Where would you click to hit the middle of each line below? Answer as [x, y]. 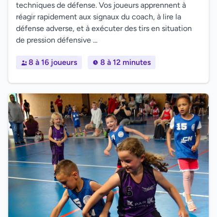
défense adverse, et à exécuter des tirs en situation [104, 28]
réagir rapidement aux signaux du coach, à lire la [99, 17]
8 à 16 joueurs [53, 62]
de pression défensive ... [57, 40]
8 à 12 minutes [125, 62]
